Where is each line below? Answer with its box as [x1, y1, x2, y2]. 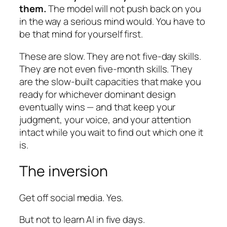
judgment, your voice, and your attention [19, 112, 191, 126]
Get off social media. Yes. [19, 191, 124, 204]
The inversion [19, 161, 108, 181]
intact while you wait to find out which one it [19, 125, 204, 139]
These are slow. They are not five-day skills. [19, 49, 201, 63]
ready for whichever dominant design [19, 87, 176, 101]
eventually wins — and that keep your [19, 100, 176, 113]
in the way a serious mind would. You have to [19, 15, 205, 28]
